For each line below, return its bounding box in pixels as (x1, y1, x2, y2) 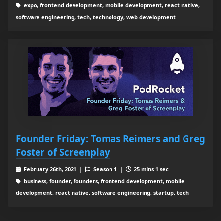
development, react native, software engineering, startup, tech (16, 189, 189, 197)
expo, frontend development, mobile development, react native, (22, 1, 200, 9)
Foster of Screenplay (16, 146, 110, 159)
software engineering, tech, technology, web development (16, 13, 176, 21)
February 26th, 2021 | (22, 165, 85, 173)
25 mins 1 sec (132, 165, 169, 173)
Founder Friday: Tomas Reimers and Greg (16, 132, 205, 145)
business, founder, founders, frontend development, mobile (22, 177, 184, 185)
